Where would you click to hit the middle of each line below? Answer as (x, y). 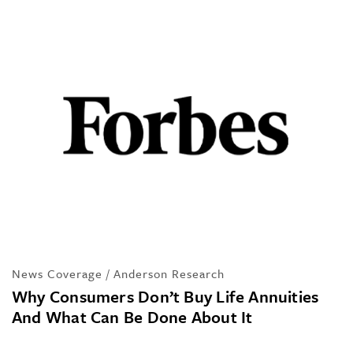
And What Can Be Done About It (132, 316)
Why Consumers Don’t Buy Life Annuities (165, 296)
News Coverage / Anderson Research (118, 273)
